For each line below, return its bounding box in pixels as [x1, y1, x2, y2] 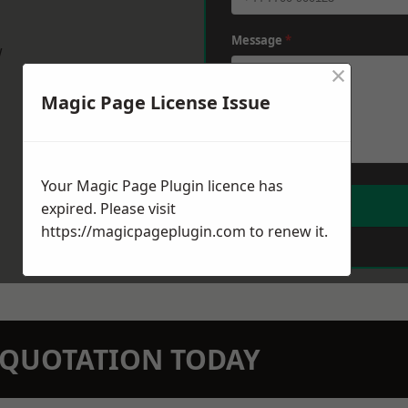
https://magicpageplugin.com [41, 221, 246, 242]
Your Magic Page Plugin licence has [41, 176, 283, 197]
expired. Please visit [41, 199, 176, 219]
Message [231, 32, 285, 48]
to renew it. [246, 221, 328, 242]
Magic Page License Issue [41, 90, 270, 116]
